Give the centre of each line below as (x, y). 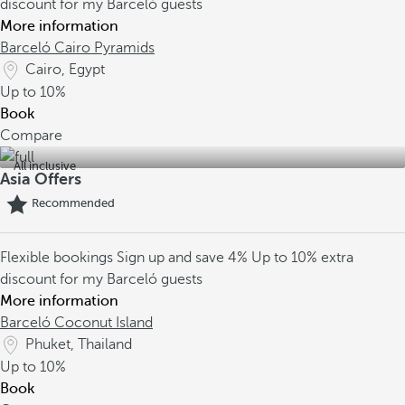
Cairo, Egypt (65, 70)
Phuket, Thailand (79, 344)
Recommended (73, 203)
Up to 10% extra (302, 258)
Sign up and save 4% (184, 258)
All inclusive (45, 166)
